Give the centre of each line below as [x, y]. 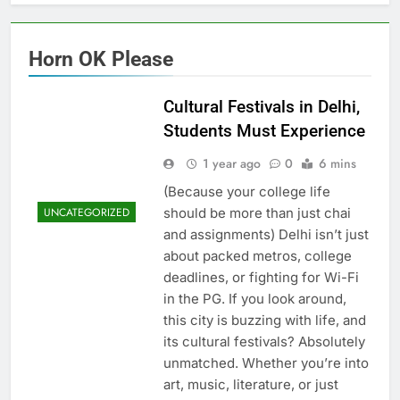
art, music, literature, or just [250, 384]
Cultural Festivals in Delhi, [261, 106]
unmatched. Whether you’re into [266, 362]
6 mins [337, 163]
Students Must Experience [264, 130]
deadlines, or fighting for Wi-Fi [261, 277]
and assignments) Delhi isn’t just [266, 234]
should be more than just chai [257, 212]
